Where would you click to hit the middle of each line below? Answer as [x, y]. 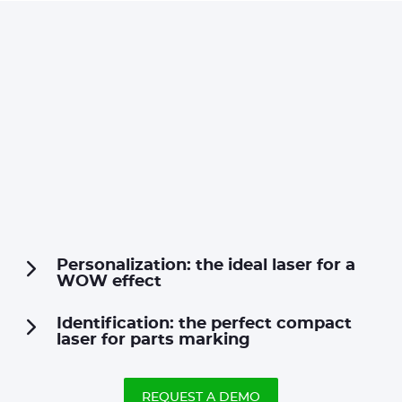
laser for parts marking [153, 340]
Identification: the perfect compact [204, 323]
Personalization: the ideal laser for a [206, 265]
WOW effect [109, 281]
